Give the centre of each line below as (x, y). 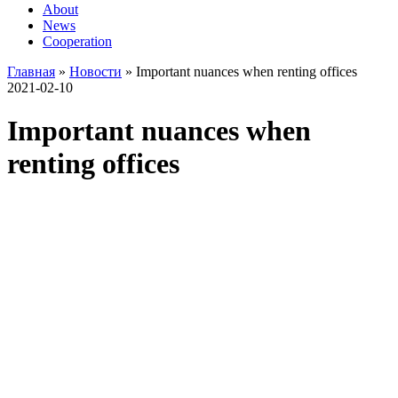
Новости (96, 72)
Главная (31, 72)
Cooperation (77, 41)
